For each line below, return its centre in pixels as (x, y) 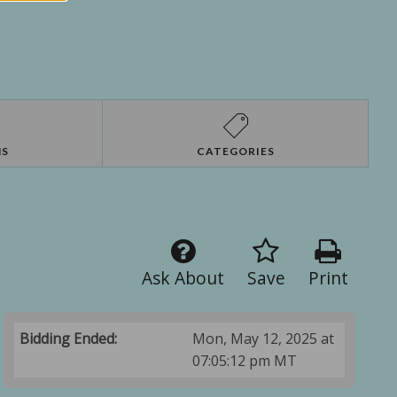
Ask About (183, 278)
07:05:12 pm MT (245, 361)
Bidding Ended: (69, 339)
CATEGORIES (235, 152)
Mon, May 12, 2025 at (264, 339)
